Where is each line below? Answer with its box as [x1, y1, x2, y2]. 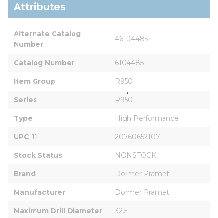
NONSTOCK [115, 150, 156, 160]
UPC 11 [14, 132, 37, 141]
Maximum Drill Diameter [14, 206, 102, 215]
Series [14, 95, 37, 104]
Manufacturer [14, 187, 65, 197]
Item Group [14, 76, 55, 86]
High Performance [115, 113, 179, 123]
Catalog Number [14, 58, 74, 67]
